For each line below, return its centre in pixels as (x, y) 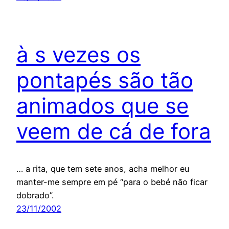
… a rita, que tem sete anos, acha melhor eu (103, 168)
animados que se (102, 105)
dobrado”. (35, 195)
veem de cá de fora (114, 131)
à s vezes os (78, 54)
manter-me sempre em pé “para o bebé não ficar (112, 182)
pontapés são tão (105, 80)
